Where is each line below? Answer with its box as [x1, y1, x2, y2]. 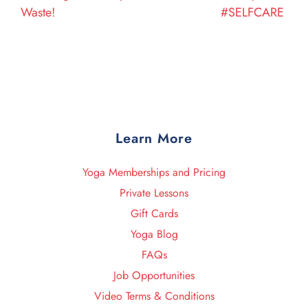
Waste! [21, 3, 55, 21]
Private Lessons [120, 184, 188, 201]
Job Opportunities [113, 267, 195, 283]
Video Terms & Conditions [93, 287, 214, 304]
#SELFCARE [221, 3, 287, 21]
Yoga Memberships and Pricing [82, 164, 225, 180]
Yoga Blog [130, 225, 178, 242]
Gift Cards [130, 205, 178, 221]
